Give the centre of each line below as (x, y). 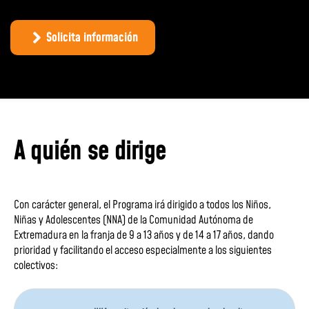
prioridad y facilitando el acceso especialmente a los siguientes (143, 250)
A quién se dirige (90, 151)
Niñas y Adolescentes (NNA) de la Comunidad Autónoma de (133, 220)
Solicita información (92, 38)
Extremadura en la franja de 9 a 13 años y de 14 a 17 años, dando (144, 235)
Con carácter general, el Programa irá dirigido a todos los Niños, (142, 205)
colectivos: (36, 266)
